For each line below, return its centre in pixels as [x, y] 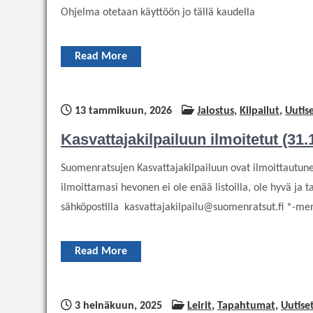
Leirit [199, 306]
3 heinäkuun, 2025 [117, 306]
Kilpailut [260, 111]
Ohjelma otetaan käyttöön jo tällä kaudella [158, 12]
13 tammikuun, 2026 [122, 111]
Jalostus [216, 111]
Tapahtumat [246, 306]
